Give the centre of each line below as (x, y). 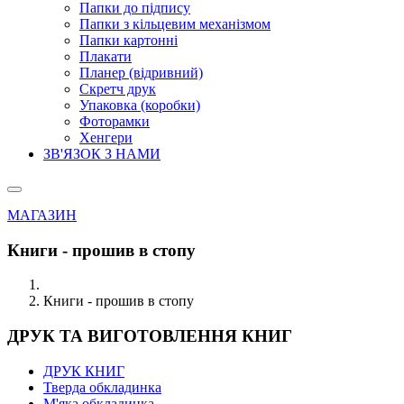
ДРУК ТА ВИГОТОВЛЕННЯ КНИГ (150, 336)
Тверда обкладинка (102, 387)
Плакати (106, 56)
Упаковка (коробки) (140, 105)
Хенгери (106, 138)
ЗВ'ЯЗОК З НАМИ (102, 154)
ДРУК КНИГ (84, 371)
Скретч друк (118, 89)
